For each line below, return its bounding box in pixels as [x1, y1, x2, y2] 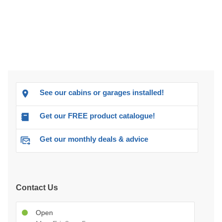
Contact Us [16, 183, 58, 192]
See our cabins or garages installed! [40, 88, 164, 97]
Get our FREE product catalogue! [40, 111, 155, 120]
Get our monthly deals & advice [40, 135, 148, 144]
